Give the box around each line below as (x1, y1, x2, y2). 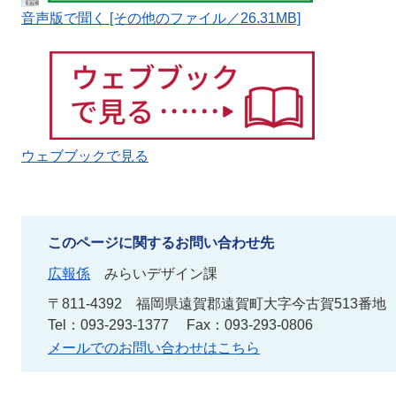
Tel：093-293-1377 (48, 316, 169, 332)
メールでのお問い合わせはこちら (48, 339, 260, 355)
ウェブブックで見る (21, 148, 148, 164)
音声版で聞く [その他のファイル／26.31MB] (21, 10, 301, 26)
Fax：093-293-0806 (187, 316, 313, 332)
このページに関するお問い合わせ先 (48, 234, 274, 250)
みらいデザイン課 (104, 265, 217, 281)
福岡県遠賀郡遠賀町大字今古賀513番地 (136, 295, 386, 311)
